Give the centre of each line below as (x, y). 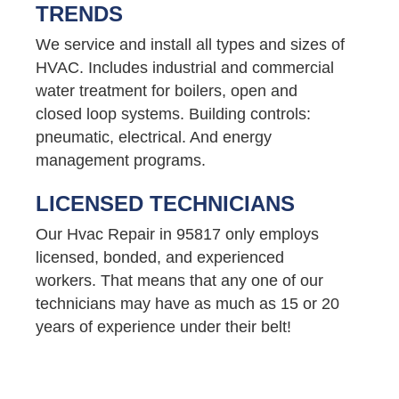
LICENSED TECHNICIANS (165, 203)
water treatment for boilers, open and (167, 90)
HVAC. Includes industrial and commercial (185, 67)
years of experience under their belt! (163, 326)
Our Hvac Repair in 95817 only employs (177, 234)
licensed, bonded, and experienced (160, 257)
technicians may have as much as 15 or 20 (187, 303)
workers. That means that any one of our (179, 280)
